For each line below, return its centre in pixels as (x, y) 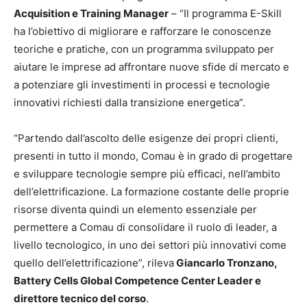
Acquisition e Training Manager (91, 14)
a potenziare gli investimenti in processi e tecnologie (142, 85)
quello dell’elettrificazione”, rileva (94, 263)
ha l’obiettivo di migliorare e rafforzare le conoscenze (143, 32)
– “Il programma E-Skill (225, 14)
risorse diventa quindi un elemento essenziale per (135, 210)
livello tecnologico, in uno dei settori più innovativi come (150, 245)
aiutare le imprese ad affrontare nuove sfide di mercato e (151, 67)
